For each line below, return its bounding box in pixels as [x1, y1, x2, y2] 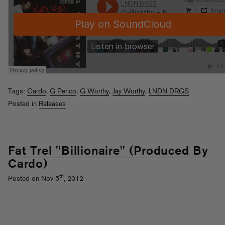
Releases [39, 100, 66, 108]
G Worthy [80, 88, 109, 96]
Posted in [8, 100, 39, 108]
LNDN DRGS [149, 88, 189, 96]
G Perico [50, 88, 76, 96]
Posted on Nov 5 [8, 175, 59, 183]
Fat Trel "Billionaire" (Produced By [8, 145, 208, 158]
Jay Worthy [113, 88, 145, 96]
